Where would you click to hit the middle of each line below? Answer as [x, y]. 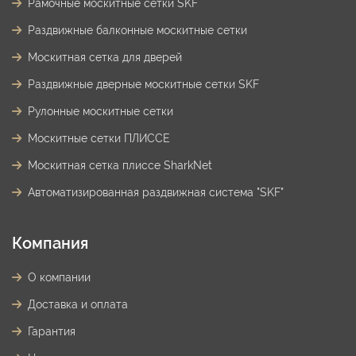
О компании [59, 278]
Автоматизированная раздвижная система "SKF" [156, 193]
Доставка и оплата [78, 305]
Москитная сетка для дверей [105, 58]
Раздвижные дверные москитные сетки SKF [143, 85]
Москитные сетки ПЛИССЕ [99, 139]
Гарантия [52, 332]
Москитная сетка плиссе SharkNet [120, 166]
